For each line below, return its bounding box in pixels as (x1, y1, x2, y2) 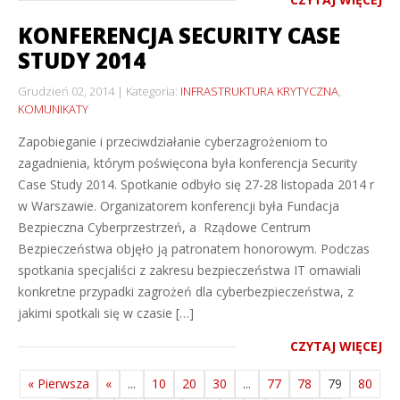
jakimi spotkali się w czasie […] (18, 304, 194, 321)
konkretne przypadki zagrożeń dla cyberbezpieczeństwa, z (18, 283, 354, 300)
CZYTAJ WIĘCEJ (290, 337, 382, 354)
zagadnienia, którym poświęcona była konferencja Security (18, 154, 357, 171)
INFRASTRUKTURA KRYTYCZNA (180, 83, 338, 99)
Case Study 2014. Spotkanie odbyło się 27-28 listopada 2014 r (18, 176, 374, 193)
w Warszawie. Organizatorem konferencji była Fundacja (18, 197, 339, 214)
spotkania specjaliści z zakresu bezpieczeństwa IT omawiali (18, 262, 361, 279)
